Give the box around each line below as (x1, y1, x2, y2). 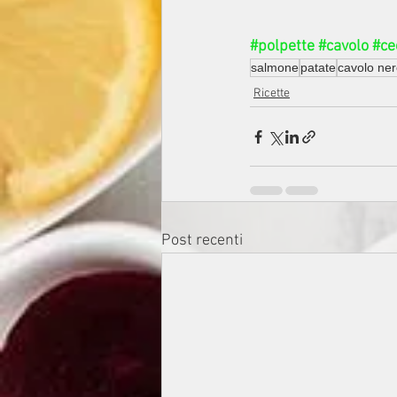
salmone (251, 60, 299, 75)
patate (300, 60, 336, 75)
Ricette (253, 86, 290, 102)
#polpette (250, 37, 315, 57)
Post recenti (161, 231, 243, 251)
